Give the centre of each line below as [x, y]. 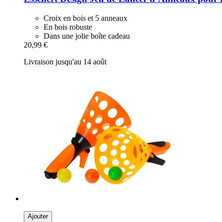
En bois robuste [68, 27]
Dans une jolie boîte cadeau [87, 36]
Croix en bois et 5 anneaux [85, 18]
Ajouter [38, 216]
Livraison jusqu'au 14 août [65, 61]
